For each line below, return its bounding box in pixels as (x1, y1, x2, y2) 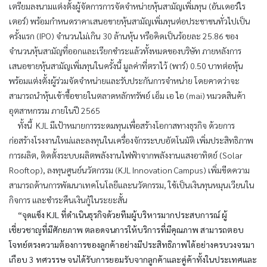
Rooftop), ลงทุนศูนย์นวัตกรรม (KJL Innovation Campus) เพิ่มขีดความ (9, 164, 250, 175)
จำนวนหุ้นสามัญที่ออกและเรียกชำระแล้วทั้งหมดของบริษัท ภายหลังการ (9, 45, 241, 56)
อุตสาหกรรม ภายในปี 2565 (9, 105, 102, 116)
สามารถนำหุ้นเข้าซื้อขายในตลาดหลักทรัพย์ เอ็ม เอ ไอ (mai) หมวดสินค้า (9, 90, 246, 101)
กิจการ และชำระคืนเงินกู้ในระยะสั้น (9, 194, 128, 205)
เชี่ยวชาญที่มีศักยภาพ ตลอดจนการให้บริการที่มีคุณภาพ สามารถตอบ (9, 224, 244, 235)
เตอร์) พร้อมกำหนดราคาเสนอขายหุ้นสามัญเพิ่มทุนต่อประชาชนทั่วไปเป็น (9, 15, 250, 26)
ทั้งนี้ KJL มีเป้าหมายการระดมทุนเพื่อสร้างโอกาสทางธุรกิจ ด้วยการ (9, 120, 235, 131)
